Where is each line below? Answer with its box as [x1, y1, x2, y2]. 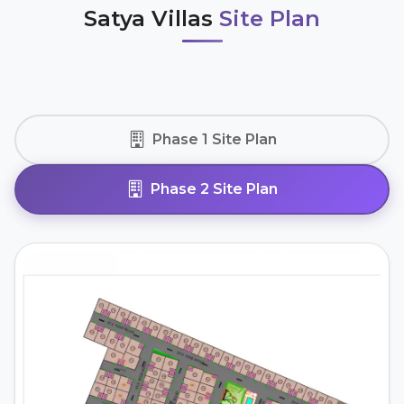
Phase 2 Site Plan [151, 179, 278, 197]
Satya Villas [84, 5, 219, 32]
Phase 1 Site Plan [151, 130, 277, 148]
